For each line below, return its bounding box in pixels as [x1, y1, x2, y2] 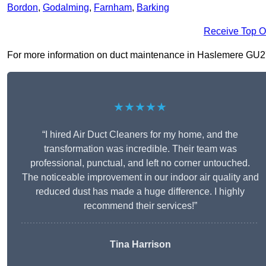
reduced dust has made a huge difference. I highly [36, 186, 245, 197]
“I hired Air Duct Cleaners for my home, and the [42, 129, 238, 140]
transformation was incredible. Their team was [43, 144, 237, 154]
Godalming [43, 2, 89, 13]
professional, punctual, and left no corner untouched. [30, 158, 250, 169]
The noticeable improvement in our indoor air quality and [21, 172, 259, 183]
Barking [137, 2, 169, 13]
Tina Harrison [109, 239, 171, 250]
